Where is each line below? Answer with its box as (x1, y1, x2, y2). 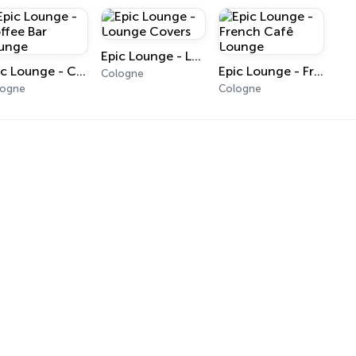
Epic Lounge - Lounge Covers (191, 48, 201, 64)
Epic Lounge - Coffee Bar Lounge (76, 64, 87, 79)
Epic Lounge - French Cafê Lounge (314, 64, 324, 79)
